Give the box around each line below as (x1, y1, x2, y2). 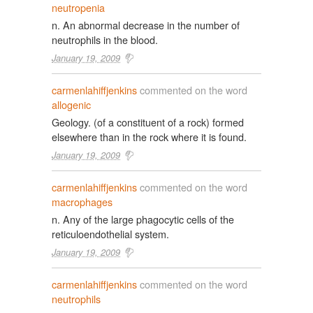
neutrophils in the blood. (52, 32, 158, 47)
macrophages (52, 194, 112, 209)
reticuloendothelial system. (52, 226, 169, 241)
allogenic (52, 97, 91, 112)
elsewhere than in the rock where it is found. (52, 129, 247, 144)
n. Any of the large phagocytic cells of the (52, 212, 234, 226)
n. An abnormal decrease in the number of (52, 17, 240, 32)
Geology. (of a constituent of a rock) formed (52, 115, 244, 129)
